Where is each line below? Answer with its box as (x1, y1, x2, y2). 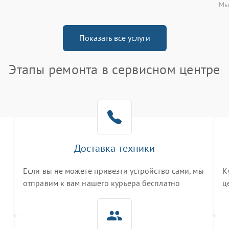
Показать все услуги (79, 33, 150, 43)
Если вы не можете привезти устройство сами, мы (23, 166, 204, 176)
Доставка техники (74, 142, 155, 155)
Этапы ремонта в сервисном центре (9, 61, 220, 78)
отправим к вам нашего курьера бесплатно (23, 178, 180, 188)
